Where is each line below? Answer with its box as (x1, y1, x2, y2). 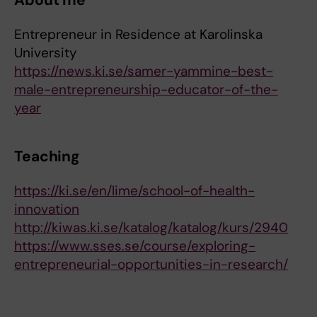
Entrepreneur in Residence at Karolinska (14, 25, 263, 43)
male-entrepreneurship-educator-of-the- (14, 81, 278, 98)
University (14, 44, 77, 62)
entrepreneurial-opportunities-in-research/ (14, 255, 288, 273)
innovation (14, 200, 79, 218)
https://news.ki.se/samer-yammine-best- (14, 62, 273, 80)
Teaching (14, 146, 81, 166)
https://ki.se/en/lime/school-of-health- (14, 182, 255, 200)
